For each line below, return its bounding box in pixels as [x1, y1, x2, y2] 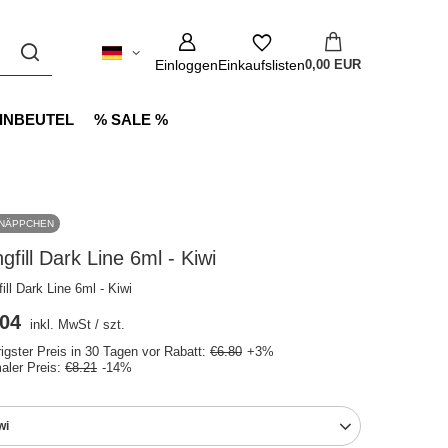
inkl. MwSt [26, 317, 92, 332]
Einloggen [155, 57, 218, 73]
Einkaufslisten [218, 57, 305, 73]
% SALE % [94, 111, 168, 128]
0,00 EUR [305, 57, 361, 72]
